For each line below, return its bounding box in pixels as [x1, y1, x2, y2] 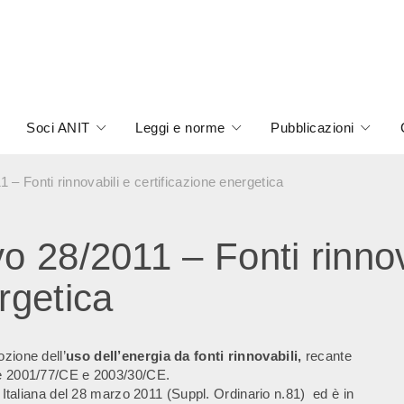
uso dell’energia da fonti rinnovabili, [66, 348, 302, 363]
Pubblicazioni [271, 120, 354, 135]
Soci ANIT [26, 120, 90, 135]
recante [301, 348, 352, 363]
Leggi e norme [135, 120, 225, 135]
